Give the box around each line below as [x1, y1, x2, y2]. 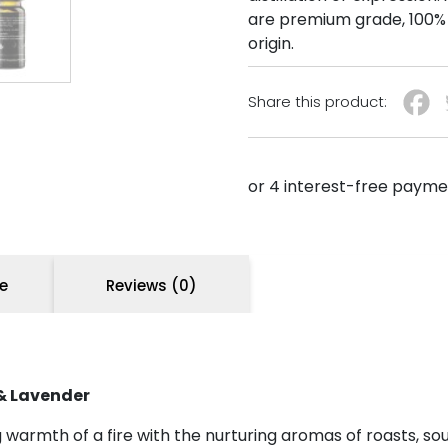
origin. [248, 31, 295, 55]
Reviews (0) [106, 274, 197, 296]
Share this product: [248, 91, 388, 113]
